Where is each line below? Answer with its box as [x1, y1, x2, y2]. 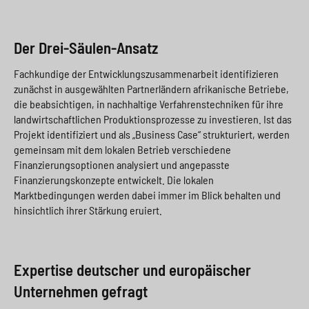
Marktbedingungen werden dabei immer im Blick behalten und [14, 188, 281, 202]
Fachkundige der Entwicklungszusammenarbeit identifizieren [14, 67, 279, 81]
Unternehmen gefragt [14, 281, 148, 301]
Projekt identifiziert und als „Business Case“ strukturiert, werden [14, 128, 290, 141]
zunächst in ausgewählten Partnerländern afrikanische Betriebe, [14, 82, 289, 96]
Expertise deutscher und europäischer [14, 260, 251, 280]
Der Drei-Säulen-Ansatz [14, 38, 158, 58]
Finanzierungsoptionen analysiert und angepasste [14, 158, 230, 172]
